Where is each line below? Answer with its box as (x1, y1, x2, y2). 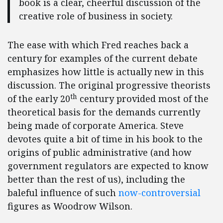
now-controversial (118, 187, 201, 199)
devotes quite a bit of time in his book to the (7, 133, 203, 145)
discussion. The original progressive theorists (7, 79, 211, 92)
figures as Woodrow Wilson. (7, 200, 135, 213)
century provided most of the (77, 93, 209, 105)
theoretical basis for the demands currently (7, 106, 200, 118)
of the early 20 (7, 93, 70, 105)
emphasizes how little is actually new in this (7, 66, 204, 78)
